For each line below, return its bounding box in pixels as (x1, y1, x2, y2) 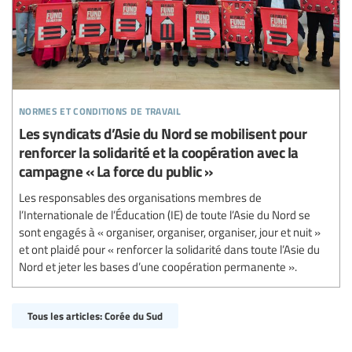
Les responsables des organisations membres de (19, 189, 262, 205)
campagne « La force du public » (19, 159, 213, 181)
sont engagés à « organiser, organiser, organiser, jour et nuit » (19, 223, 321, 240)
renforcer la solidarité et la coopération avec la (19, 141, 299, 163)
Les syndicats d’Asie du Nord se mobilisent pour (19, 122, 307, 144)
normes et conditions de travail (19, 98, 181, 119)
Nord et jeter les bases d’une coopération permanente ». (19, 258, 297, 274)
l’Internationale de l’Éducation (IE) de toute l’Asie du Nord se (19, 206, 310, 222)
